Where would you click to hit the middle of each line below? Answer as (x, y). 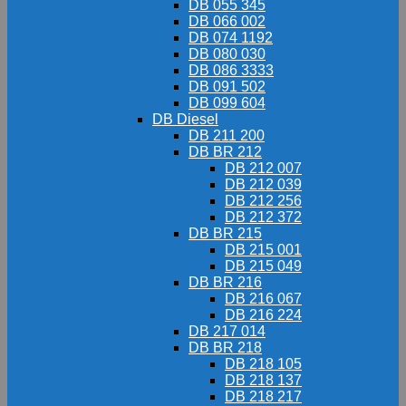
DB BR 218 (225, 348)
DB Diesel (185, 119)
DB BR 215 (225, 233)
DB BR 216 (225, 282)
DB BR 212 (225, 152)
